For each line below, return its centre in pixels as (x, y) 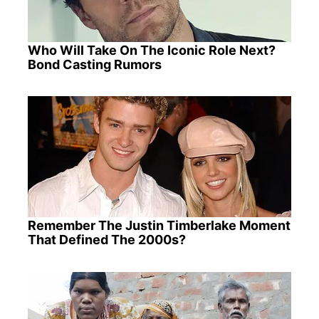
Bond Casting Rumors (94, 65)
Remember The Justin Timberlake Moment (159, 226)
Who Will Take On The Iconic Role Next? (151, 51)
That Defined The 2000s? (106, 240)
